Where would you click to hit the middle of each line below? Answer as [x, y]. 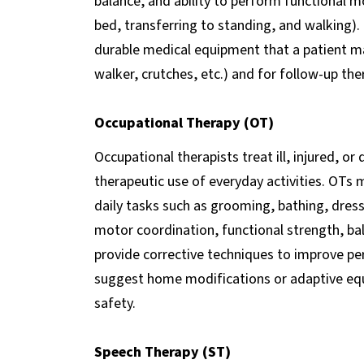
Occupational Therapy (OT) [184, 123]
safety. [115, 303]
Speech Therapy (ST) [162, 352]
